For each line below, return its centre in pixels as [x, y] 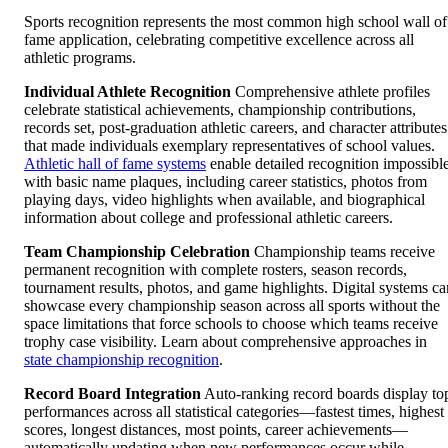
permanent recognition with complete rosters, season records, [215, 269]
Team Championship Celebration [137, 251]
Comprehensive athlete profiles [330, 91]
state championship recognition [121, 359]
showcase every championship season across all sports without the [232, 305]
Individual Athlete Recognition [127, 91]
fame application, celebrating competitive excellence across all [219, 39]
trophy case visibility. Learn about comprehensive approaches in [225, 341]
